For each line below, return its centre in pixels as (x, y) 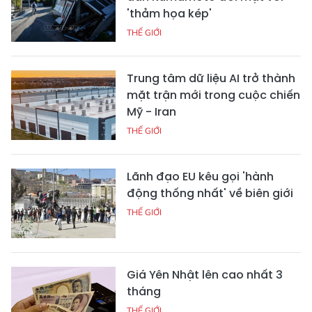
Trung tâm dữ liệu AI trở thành (211, 78)
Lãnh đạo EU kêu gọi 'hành (200, 176)
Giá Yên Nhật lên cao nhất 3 (205, 274)
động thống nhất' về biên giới (210, 193)
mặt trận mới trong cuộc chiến (213, 95)
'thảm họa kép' (169, 13)
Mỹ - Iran (151, 111)
